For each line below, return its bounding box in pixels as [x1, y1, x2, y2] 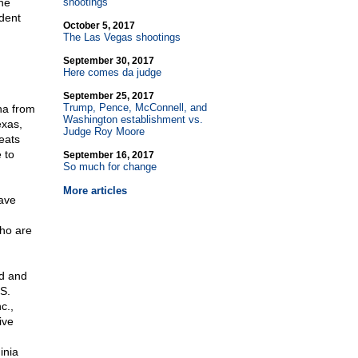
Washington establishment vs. [62, 113, 203, 125]
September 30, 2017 [62, 55, 154, 66]
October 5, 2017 [62, 20, 135, 31]
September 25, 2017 [62, 90, 154, 101]
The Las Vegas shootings [62, 31, 181, 43]
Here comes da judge [62, 66, 161, 78]
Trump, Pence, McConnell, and [62, 101, 207, 113]
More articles [62, 185, 127, 197]
